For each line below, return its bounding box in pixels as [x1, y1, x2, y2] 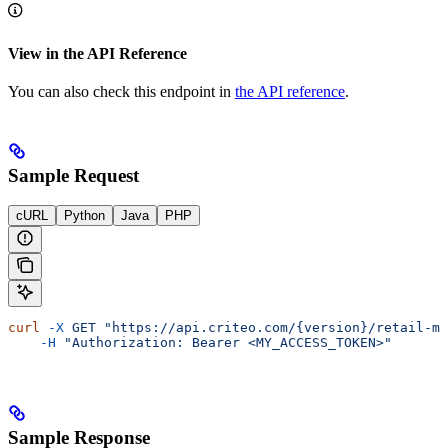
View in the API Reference [8, 44, 187, 62]
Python [64, 208, 105, 224]
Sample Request [8, 164, 139, 186]
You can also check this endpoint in [8, 82, 235, 100]
